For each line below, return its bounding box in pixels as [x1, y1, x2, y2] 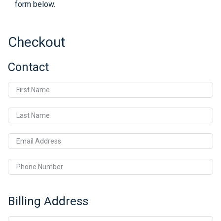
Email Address [16, 137, 61, 146]
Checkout [8, 34, 66, 50]
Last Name [16, 111, 50, 120]
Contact [8, 60, 49, 74]
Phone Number [16, 163, 63, 171]
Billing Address [8, 194, 88, 208]
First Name [16, 86, 50, 94]
